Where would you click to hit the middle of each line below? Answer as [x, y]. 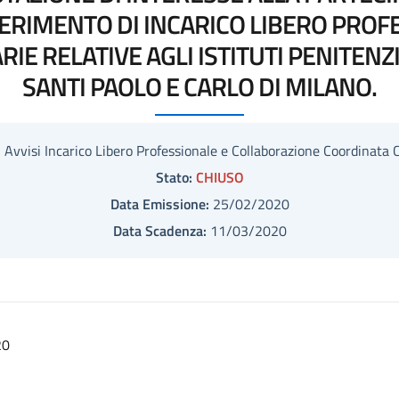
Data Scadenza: [159, 231]
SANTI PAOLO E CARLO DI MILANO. [199, 86]
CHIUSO [220, 177]
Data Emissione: [159, 204]
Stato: [174, 177]
